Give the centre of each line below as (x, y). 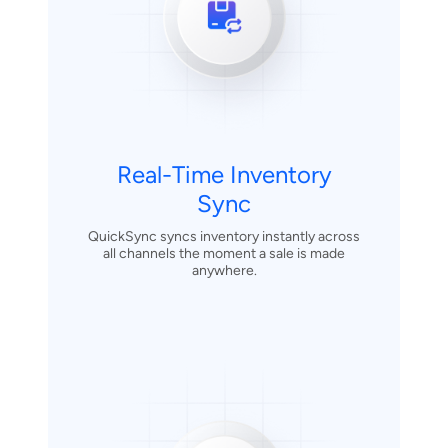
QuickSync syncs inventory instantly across (224, 236)
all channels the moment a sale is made (224, 253)
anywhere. (224, 270)
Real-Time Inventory (224, 174)
